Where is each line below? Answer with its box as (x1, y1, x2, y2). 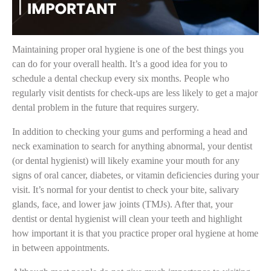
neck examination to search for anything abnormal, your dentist (12, 140, 252, 151)
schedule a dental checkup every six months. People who (12, 73, 229, 83)
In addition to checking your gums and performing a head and (12, 126, 247, 137)
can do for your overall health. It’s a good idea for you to (12, 58, 227, 69)
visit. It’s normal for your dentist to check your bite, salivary (12, 184, 239, 195)
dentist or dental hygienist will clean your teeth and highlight (12, 213, 242, 224)
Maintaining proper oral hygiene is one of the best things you (12, 44, 244, 54)
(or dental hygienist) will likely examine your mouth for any (12, 155, 240, 166)
